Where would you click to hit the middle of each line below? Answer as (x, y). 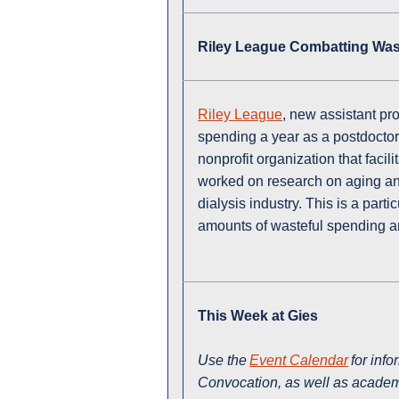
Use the (224, 361)
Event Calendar (299, 361)
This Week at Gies (258, 316)
